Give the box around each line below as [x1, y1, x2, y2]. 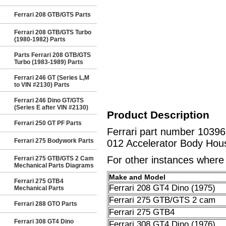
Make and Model [108, 173, 165, 181]
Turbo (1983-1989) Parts [14, 59, 83, 66]
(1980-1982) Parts [14, 36, 66, 43]
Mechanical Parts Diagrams [14, 162, 94, 169]
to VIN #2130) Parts [14, 81, 70, 88]
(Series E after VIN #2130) [14, 104, 88, 111]
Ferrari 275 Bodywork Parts [14, 137, 94, 144]
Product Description [106, 109, 209, 121]
